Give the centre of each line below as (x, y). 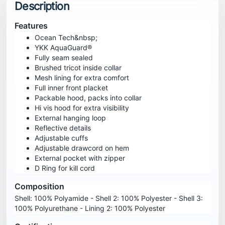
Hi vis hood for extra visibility (82, 108)
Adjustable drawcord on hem (82, 148)
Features (31, 26)
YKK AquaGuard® (63, 48)
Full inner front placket (71, 88)
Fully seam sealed (64, 58)
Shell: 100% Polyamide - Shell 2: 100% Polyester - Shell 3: (109, 198)
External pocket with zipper (80, 158)
